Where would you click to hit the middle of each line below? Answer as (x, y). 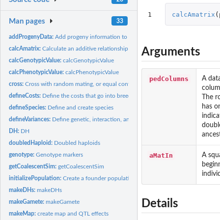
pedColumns (169, 79)
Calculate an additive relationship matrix (94, 48)
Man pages (27, 21)
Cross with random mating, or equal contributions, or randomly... (109, 84)
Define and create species (81, 107)
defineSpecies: (28, 107)
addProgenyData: (32, 37)
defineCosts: (26, 96)
